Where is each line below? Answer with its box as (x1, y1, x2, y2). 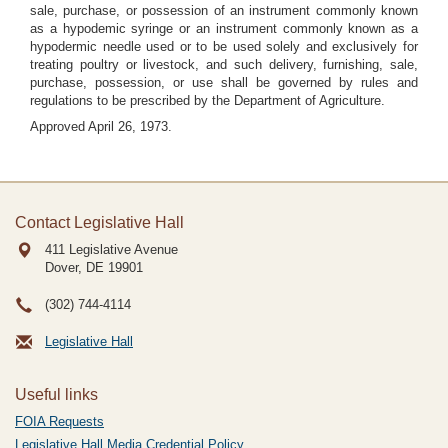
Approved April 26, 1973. (30, 119, 172, 134)
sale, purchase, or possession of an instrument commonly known (30, 3, 418, 18)
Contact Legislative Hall (15, 214, 184, 231)
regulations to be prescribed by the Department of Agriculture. (30, 93, 385, 108)
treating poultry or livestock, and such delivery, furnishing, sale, (30, 57, 418, 72)
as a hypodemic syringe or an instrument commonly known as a (30, 21, 418, 36)
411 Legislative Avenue (45, 242, 178, 257)
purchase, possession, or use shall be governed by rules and (30, 75, 418, 90)
